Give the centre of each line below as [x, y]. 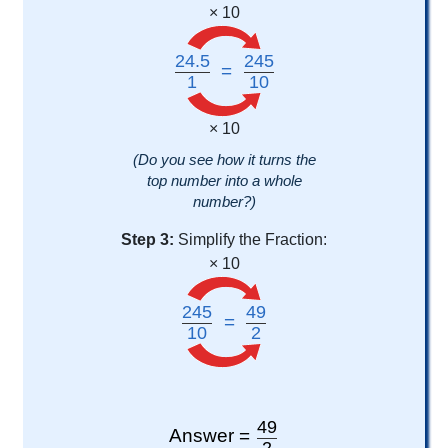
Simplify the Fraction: [252, 240]
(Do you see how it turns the [224, 160]
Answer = [212, 435]
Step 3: [147, 240]
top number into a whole [224, 181]
